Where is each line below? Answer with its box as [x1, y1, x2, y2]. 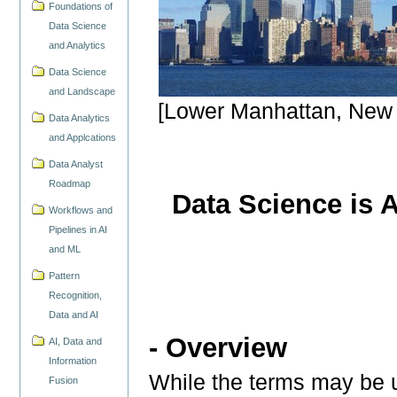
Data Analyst [49, 159, 104, 170]
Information [49, 354, 97, 366]
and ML [49, 244, 82, 255]
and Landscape [49, 86, 116, 97]
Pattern [49, 270, 81, 281]
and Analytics [49, 40, 106, 51]
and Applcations [49, 132, 117, 144]
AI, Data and [49, 335, 103, 346]
